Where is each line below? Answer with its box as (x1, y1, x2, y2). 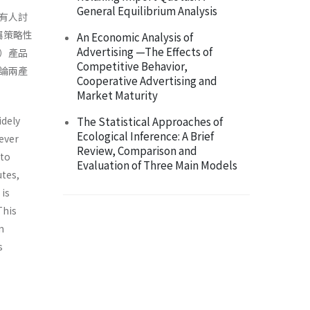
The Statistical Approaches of (77, 113, 223, 129)
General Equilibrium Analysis (77, 3, 217, 19)
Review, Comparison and (77, 143, 197, 158)
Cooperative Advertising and (77, 73, 217, 89)
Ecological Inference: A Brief (77, 128, 214, 144)
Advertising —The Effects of (77, 44, 212, 60)
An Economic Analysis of (77, 29, 193, 45)
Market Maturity (77, 87, 158, 103)
